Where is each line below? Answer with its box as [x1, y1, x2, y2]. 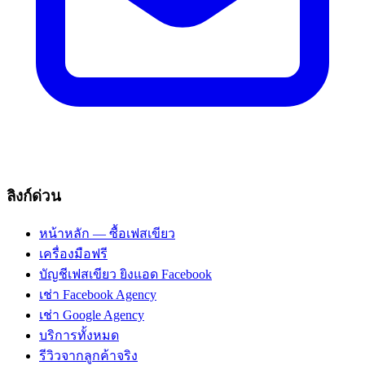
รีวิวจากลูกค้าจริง [39, 348, 138, 363]
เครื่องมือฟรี [39, 246, 108, 261]
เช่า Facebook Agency [39, 287, 156, 301]
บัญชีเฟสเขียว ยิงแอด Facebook [39, 266, 212, 281]
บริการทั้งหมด [39, 328, 119, 342]
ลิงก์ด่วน [7, 187, 61, 204]
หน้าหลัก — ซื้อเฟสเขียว [39, 226, 175, 240]
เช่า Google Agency [39, 307, 144, 322]
